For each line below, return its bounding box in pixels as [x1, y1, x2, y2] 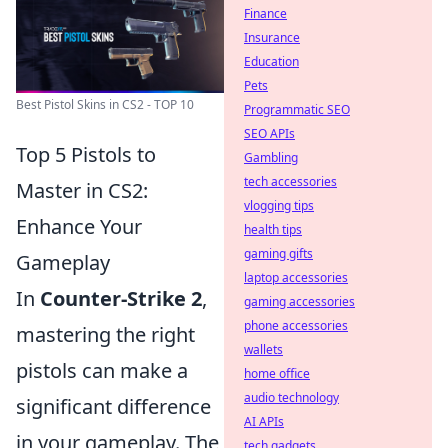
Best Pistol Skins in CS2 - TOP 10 [16, 96, 194, 113]
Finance [244, 5, 287, 22]
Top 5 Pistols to [16, 141, 156, 168]
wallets [244, 341, 283, 358]
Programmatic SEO [244, 101, 350, 118]
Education [244, 53, 299, 70]
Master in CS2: [16, 177, 148, 204]
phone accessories [244, 317, 348, 334]
